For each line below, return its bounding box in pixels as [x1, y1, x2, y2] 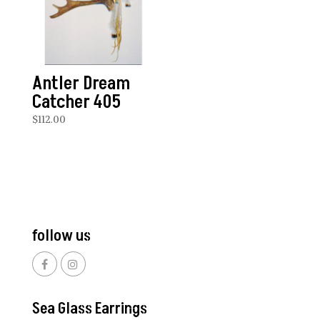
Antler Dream [31, 71, 130, 97]
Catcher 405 [31, 89, 121, 116]
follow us [31, 225, 91, 248]
